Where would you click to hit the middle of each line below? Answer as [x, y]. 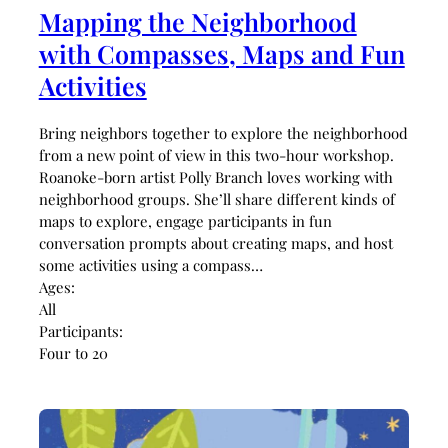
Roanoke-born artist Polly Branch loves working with [215, 177]
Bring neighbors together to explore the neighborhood [223, 133]
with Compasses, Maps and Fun [221, 53]
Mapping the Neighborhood [197, 21]
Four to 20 [73, 353]
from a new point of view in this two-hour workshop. [216, 155]
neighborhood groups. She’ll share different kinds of [216, 199]
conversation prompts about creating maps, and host [215, 243]
